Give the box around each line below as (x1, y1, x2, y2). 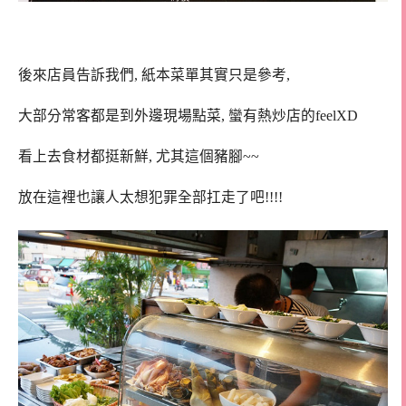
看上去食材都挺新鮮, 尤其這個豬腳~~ (18, 148, 259, 164)
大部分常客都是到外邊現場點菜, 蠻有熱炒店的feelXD (18, 108, 358, 124)
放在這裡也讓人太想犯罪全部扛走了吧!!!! (18, 188, 283, 205)
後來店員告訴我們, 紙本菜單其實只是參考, (18, 67, 290, 83)
